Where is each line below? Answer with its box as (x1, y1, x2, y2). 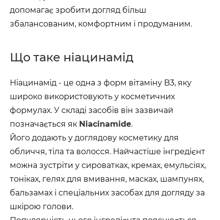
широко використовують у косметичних (10, 92, 175, 101)
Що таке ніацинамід (10, 50, 134, 64)
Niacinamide (79, 119, 131, 129)
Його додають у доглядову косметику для (10, 133, 179, 142)
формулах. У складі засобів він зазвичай (10, 106, 173, 115)
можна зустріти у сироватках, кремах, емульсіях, (10, 161, 206, 170)
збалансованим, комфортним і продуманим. (10, 19, 192, 28)
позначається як (10, 119, 79, 129)
